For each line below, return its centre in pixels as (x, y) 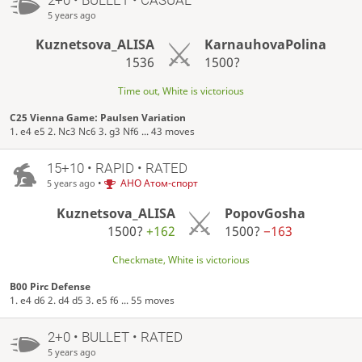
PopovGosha (265, 214)
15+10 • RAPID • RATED (117, 168)
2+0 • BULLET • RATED (115, 337)
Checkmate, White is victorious (181, 260)
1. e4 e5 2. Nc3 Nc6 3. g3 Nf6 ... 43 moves (103, 132)
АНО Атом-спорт (159, 183)
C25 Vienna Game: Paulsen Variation (98, 118)
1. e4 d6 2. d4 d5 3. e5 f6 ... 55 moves (93, 301)
